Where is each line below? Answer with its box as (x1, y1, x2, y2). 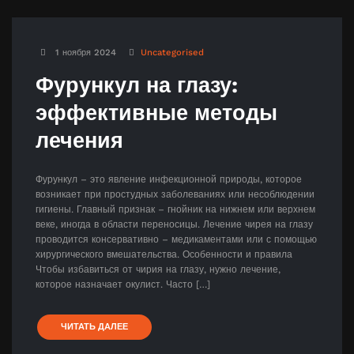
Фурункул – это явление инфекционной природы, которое (36, 173, 302, 185)
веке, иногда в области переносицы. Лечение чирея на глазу (36, 218, 313, 230)
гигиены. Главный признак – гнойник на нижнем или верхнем (36, 203, 315, 215)
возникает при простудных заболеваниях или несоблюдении (36, 188, 314, 200)
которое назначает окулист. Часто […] (36, 278, 210, 290)
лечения (36, 127, 123, 153)
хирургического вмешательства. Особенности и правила (36, 248, 292, 260)
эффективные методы (36, 100, 277, 126)
